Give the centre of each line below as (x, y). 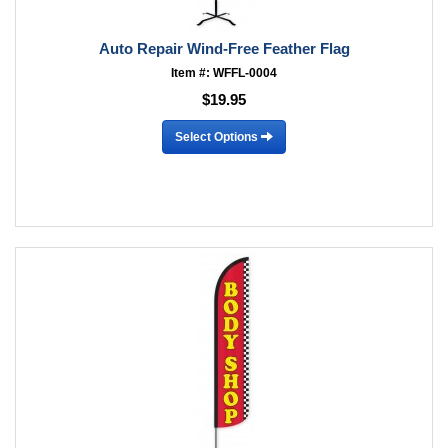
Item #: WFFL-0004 (224, 73)
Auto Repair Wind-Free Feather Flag (224, 48)
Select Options (218, 136)
